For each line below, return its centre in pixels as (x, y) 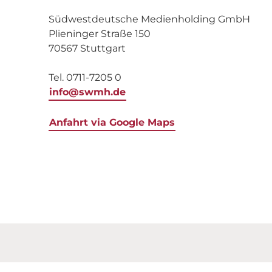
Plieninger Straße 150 (100, 34)
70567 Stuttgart (87, 48)
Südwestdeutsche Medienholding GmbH (149, 19)
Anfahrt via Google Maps (112, 122)
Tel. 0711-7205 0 (85, 77)
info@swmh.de (87, 92)
